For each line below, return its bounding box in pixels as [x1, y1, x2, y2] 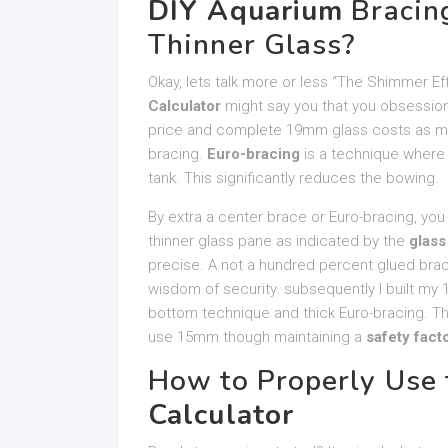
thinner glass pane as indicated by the [148, 232, 409, 250]
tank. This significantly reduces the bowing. [148, 169, 439, 187]
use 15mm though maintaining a [148, 328, 366, 346]
